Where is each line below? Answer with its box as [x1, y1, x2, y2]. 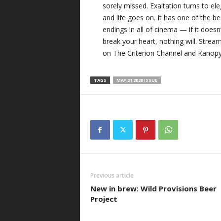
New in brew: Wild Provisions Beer [90, 184, 217, 194]
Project [90, 194, 117, 204]
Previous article [90, 171, 134, 180]
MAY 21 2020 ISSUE [116, 77, 157, 84]
